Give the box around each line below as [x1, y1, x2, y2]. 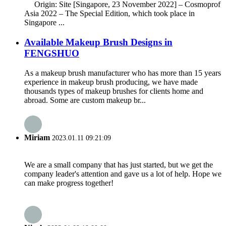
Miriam [24, 133, 50, 142]
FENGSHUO [24, 47, 79, 59]
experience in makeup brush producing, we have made [24, 77, 198, 86]
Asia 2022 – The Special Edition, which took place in [24, 9, 195, 18]
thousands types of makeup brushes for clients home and [24, 86, 203, 95]
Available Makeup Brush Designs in [24, 36, 173, 47]
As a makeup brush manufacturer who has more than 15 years [24, 68, 221, 77]
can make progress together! [24, 179, 114, 188]
